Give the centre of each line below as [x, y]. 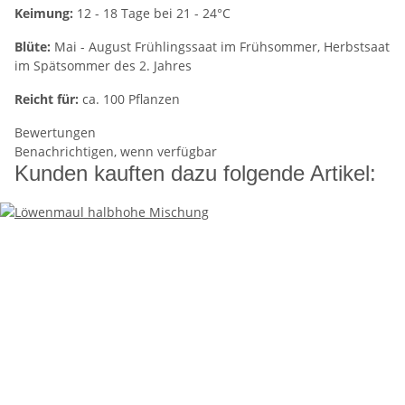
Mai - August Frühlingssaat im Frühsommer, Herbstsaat [220, 47]
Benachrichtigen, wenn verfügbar [116, 152]
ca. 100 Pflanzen [129, 99]
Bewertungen [55, 133]
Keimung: [44, 14]
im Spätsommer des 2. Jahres [103, 66]
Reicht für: [47, 99]
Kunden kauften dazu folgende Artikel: [195, 174]
